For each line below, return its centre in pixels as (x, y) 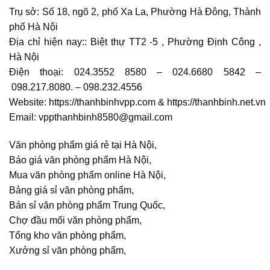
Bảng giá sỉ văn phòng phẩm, (71, 190)
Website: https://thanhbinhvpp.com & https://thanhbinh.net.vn (137, 102)
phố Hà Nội (33, 27)
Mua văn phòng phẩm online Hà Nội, (87, 175)
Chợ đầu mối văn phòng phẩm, (75, 220)
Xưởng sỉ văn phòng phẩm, (67, 250)
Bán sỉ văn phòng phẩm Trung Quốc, (87, 205)
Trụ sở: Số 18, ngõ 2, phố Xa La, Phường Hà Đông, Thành (135, 12)
